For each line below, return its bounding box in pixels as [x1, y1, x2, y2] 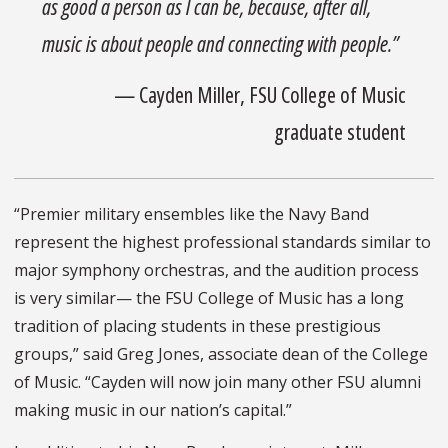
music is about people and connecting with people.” [42, 28, 400, 58]
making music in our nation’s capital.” [14, 399, 292, 422]
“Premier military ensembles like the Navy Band [14, 203, 369, 226]
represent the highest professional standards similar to [14, 231, 431, 254]
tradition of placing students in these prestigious [14, 315, 381, 338]
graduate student [273, 116, 406, 146]
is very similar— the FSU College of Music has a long [14, 287, 404, 310]
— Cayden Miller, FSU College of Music [113, 79, 406, 109]
